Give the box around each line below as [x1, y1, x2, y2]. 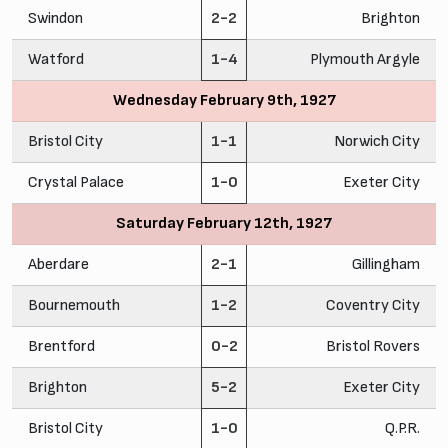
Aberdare [28, 254, 89, 274]
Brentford [28, 336, 95, 356]
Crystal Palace [28, 172, 124, 192]
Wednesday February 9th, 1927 [112, 90, 336, 110]
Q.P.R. [385, 418, 420, 438]
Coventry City [326, 295, 420, 315]
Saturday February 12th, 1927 [116, 213, 332, 233]
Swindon [28, 8, 83, 28]
